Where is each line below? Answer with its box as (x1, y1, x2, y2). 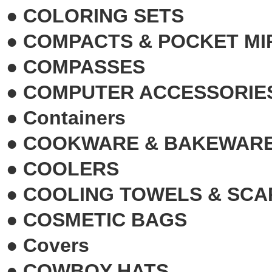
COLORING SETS (23, 4, 184, 27)
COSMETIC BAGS (23, 208, 187, 231)
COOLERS (23, 157, 119, 180)
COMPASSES (23, 55, 145, 78)
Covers (23, 234, 89, 256)
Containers (23, 106, 126, 129)
